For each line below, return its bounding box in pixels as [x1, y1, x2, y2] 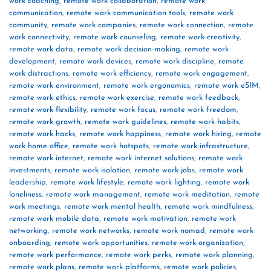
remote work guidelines [85, 118, 166, 126]
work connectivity [9, 33, 69, 42]
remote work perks [106, 251, 171, 260]
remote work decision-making [77, 45, 180, 54]
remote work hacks [9, 130, 75, 139]
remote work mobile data [9, 215, 99, 223]
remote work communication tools [67, 9, 185, 18]
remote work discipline [135, 57, 214, 66]
